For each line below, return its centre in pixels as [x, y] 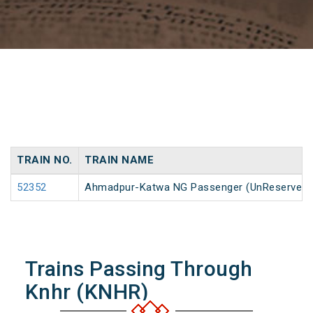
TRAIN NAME [119, 160]
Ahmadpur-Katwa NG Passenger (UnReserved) [198, 188]
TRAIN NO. [45, 160]
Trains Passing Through [139, 269]
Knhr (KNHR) [87, 292]
